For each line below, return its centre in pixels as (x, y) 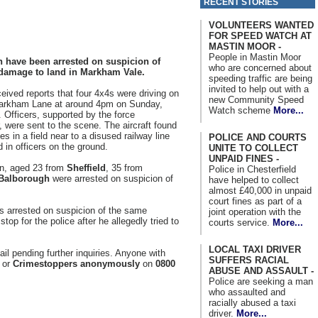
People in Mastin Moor (255, 57)
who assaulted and (247, 292)
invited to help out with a (259, 89)
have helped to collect (254, 180)
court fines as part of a (255, 201)
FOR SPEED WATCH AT (260, 35)
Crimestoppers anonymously (76, 264)
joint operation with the (255, 212)
